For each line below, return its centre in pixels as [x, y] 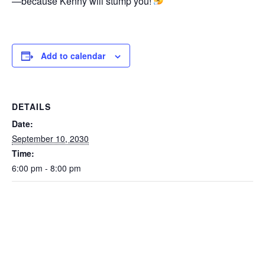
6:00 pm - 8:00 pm [46, 168]
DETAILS [31, 106]
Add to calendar [73, 56]
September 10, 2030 [50, 138]
